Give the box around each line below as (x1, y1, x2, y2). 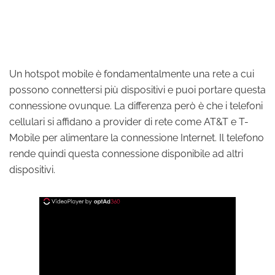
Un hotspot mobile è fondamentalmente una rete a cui (9, 68, 254, 80)
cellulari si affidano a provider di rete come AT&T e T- (9, 116, 249, 128)
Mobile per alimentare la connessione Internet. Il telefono (9, 132, 264, 144)
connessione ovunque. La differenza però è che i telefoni (9, 100, 263, 112)
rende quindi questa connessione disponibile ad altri (9, 148, 243, 160)
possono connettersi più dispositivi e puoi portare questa (9, 84, 266, 96)
